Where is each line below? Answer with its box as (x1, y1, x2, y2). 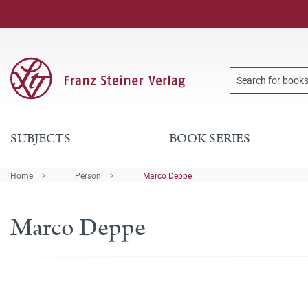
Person (75, 170, 101, 181)
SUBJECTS (10, 129, 71, 148)
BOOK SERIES (168, 129, 250, 148)
